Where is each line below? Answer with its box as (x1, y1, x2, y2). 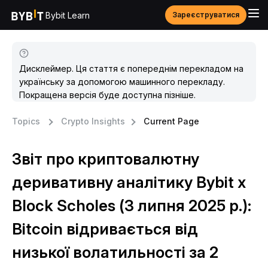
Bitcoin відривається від (12, 220, 198, 238)
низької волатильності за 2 (12, 243, 218, 261)
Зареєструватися (172, 10, 239, 19)
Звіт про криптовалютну (12, 150, 199, 168)
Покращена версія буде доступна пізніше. (19, 90, 196, 100)
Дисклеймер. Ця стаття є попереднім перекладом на (19, 63, 243, 74)
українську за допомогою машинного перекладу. (19, 77, 225, 87)
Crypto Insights (61, 116, 125, 126)
